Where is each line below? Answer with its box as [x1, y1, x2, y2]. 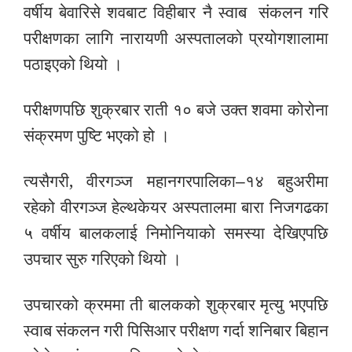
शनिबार [248, 317, 291, 341]
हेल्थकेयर [112, 194, 167, 218]
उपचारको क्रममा [24, 291, 125, 315]
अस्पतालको [174, 25, 243, 49]
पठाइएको [24, 51, 75, 75]
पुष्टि [77, 123, 102, 146]
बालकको [148, 291, 201, 315]
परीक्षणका [24, 25, 79, 49]
